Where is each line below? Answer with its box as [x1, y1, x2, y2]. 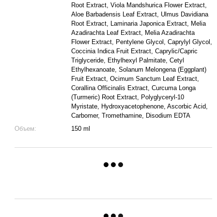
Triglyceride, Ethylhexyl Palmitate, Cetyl [71, 57, 184, 64]
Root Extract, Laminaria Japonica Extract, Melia [71, 20, 206, 27]
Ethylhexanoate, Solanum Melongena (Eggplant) [71, 66, 206, 73]
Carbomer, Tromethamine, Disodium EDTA [71, 112, 190, 119]
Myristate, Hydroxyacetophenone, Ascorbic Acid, [71, 103, 208, 110]
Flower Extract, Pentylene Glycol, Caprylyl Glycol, [71, 38, 212, 46]
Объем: [15, 125, 36, 132]
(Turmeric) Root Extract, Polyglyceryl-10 [71, 93, 184, 101]
